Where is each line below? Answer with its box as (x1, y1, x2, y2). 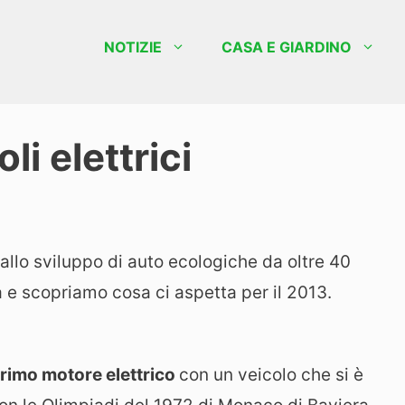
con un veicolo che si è (179, 364, 363, 386)
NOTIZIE (104, 38, 162, 56)
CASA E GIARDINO (221, 38, 352, 56)
